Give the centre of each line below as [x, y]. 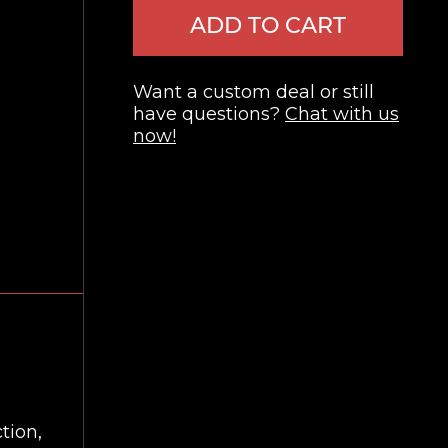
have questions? [209, 114]
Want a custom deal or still [253, 92]
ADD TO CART [268, 25]
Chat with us [342, 114]
